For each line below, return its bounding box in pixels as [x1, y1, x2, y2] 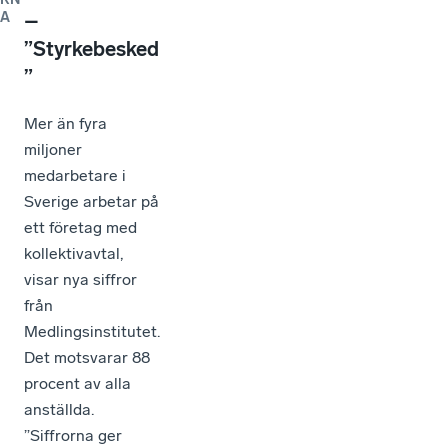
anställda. [24, 400, 94, 420]
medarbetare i [24, 166, 126, 186]
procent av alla [24, 374, 131, 394]
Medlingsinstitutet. [24, 322, 160, 342]
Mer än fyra [24, 114, 107, 134]
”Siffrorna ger [24, 426, 122, 446]
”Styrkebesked [24, 37, 159, 62]
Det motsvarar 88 [24, 348, 150, 368]
